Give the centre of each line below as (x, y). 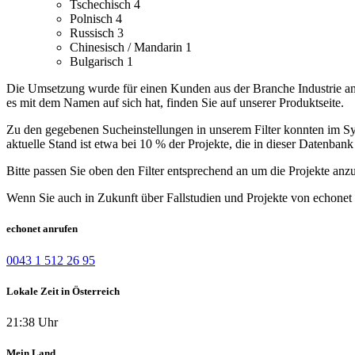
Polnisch (93, 19)
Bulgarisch (98, 62)
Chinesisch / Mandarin (128, 48)
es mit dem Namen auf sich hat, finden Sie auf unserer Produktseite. (175, 103)
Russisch (94, 33)
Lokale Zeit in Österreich (63, 291)
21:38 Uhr (32, 322)
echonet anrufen (42, 229)
